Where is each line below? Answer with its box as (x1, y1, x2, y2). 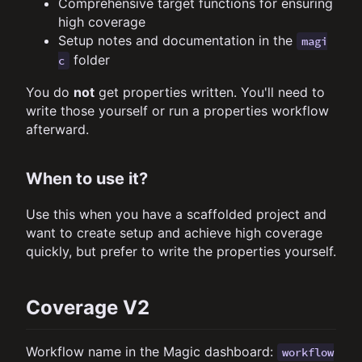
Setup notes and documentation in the (58, 32, 297, 48)
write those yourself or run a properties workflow (26, 102, 329, 119)
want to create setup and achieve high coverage (26, 224, 322, 241)
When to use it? (26, 168, 148, 188)
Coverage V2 (26, 295, 149, 319)
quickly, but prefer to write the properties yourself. (26, 242, 336, 259)
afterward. (26, 120, 89, 137)
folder (69, 51, 110, 68)
